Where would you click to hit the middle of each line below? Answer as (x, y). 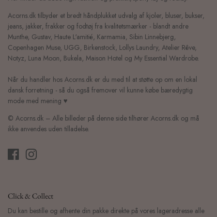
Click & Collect (31, 196)
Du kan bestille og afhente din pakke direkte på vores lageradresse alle (106, 211)
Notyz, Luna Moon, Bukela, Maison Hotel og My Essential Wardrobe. (103, 58)
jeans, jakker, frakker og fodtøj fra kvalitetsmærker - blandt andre (98, 26)
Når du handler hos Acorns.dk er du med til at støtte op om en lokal (102, 80)
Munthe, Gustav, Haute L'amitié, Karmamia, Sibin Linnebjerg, (92, 37)
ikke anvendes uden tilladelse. (48, 129)
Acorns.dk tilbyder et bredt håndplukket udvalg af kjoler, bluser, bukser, (106, 16)
